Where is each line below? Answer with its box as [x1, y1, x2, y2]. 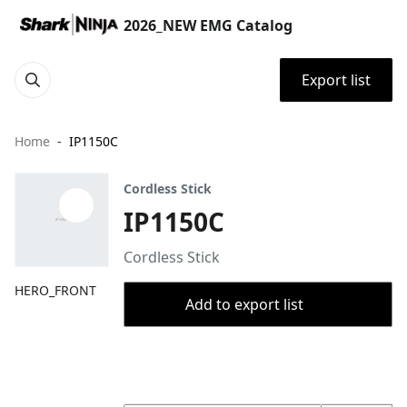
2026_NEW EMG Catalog [124, 15, 293, 35]
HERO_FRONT [15, 282, 96, 299]
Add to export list [185, 294, 303, 314]
